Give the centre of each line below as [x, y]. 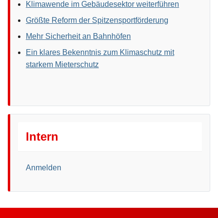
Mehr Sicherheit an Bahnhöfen [78, 36]
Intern [42, 137]
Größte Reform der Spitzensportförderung [97, 20]
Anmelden [44, 168]
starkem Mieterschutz [62, 65]
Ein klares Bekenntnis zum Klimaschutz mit [100, 53]
